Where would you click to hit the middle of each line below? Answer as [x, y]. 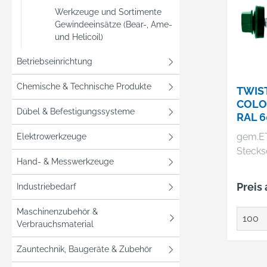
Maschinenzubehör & [57, 212]
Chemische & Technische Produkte [84, 86]
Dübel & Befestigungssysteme [76, 111]
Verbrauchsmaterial [55, 224]
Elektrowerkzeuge [52, 136]
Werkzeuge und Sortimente [108, 12]
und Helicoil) [79, 37]
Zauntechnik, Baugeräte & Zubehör [84, 249]
